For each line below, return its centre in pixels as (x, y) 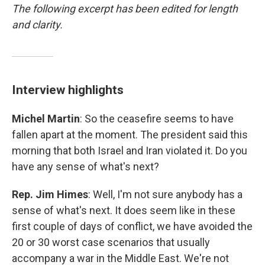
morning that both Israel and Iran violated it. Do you (130, 151)
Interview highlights (68, 90)
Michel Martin (46, 119)
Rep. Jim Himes (50, 194)
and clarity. (38, 25)
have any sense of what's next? (85, 167)
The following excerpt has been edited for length (125, 9)
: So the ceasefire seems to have (157, 119)
